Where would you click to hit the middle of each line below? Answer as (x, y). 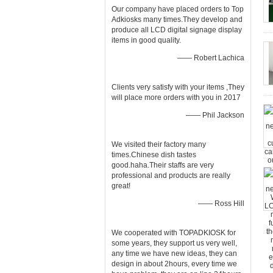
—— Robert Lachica (211, 58)
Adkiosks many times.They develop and (177, 19)
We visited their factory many (159, 144)
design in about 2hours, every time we (174, 264)
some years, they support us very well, (174, 243)
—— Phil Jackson (215, 115)
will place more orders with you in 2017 (176, 97)
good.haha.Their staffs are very (163, 165)
